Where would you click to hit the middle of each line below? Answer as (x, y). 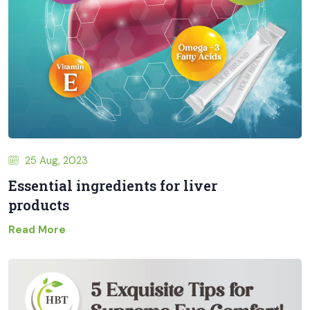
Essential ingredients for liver (113, 186)
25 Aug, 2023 (55, 161)
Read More (37, 230)
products (39, 205)
